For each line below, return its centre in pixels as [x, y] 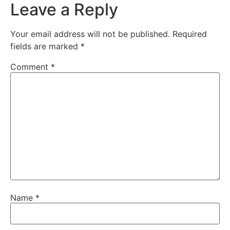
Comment [31, 67]
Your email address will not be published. [90, 34]
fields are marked [45, 46]
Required [190, 34]
